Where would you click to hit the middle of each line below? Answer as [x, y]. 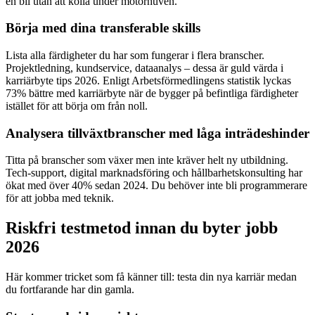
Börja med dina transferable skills [103, 28]
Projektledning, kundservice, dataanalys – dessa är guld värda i [144, 67]
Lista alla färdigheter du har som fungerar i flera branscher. [135, 55]
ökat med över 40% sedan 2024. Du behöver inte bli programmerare [156, 186]
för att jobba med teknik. [60, 198]
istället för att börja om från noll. [77, 105]
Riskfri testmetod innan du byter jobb [142, 228]
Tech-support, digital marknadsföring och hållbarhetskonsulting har [154, 173]
